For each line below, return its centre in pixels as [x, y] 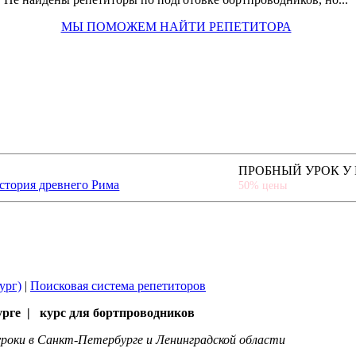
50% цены [263, 185]
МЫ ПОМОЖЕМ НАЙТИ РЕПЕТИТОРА [176, 26]
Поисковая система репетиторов [118, 285]
